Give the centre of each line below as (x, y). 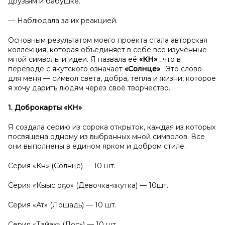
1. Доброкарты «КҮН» (45, 107)
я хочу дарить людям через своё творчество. (89, 88)
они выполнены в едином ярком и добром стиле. (97, 146)
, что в (170, 59)
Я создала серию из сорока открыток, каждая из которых (112, 127)
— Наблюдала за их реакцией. (63, 21)
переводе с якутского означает (66, 69)
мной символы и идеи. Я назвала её (74, 59)
